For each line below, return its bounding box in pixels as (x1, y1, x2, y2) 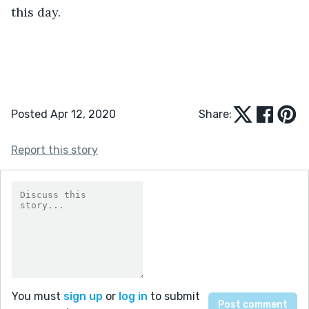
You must (12, 289, 63, 303)
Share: (199, 107, 232, 121)
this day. (11, 3, 61, 20)
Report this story (11, 143, 98, 157)
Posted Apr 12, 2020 (11, 107, 116, 121)
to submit (148, 289, 200, 303)
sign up (63, 289, 103, 303)
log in (119, 289, 148, 303)
